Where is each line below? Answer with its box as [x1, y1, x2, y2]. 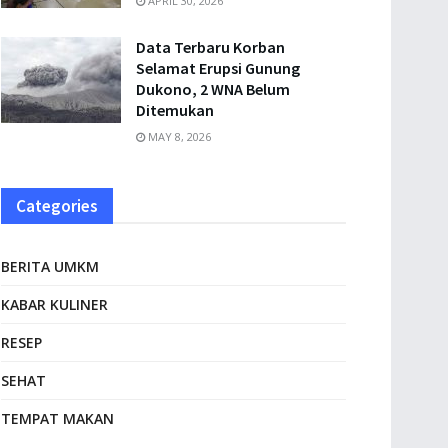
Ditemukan [136, 100, 214, 120]
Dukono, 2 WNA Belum [136, 79, 290, 99]
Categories [16, 195, 98, 217]
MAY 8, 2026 [145, 129, 211, 144]
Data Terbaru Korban [136, 37, 285, 57]
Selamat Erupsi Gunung [136, 58, 300, 78]
